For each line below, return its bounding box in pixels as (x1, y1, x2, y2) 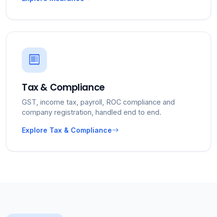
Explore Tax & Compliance (22, 126, 112, 134)
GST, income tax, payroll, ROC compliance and (22, 98, 175, 106)
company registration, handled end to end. (22, 108, 161, 116)
